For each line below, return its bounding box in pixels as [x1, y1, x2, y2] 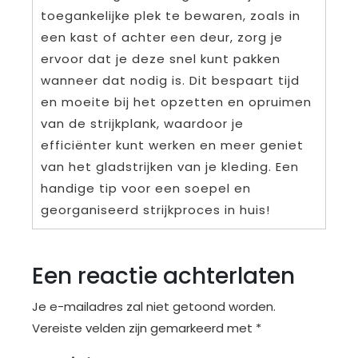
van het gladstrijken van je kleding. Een [41, 158, 299, 176]
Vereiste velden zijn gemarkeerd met [32, 320, 256, 337]
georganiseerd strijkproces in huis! [41, 201, 270, 219]
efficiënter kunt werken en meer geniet [41, 137, 304, 154]
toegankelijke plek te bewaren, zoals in [41, 7, 300, 25]
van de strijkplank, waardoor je [41, 115, 244, 133]
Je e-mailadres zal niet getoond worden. [32, 298, 276, 316]
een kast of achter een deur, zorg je [41, 29, 283, 46]
